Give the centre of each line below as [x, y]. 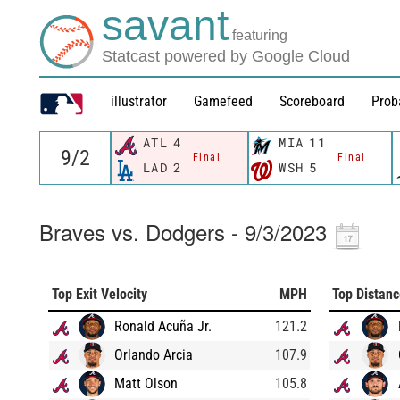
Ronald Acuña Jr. [163, 326]
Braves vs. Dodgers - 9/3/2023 [183, 231]
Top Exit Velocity [100, 294]
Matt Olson [146, 383]
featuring [260, 36]
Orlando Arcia [154, 354]
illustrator [139, 101]
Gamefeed [223, 101]
